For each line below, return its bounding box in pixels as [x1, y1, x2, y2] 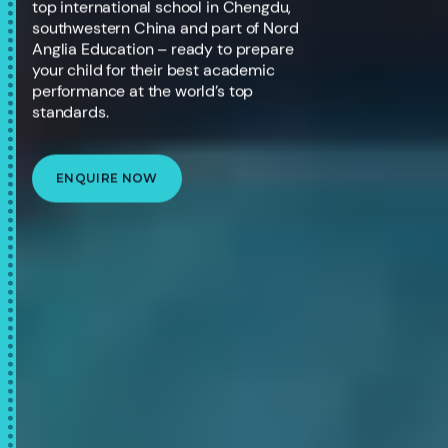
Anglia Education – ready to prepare [32, 38, 294, 59]
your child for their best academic [32, 59, 275, 80]
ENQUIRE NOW [56, 170, 158, 185]
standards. [32, 101, 109, 122]
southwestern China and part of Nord [32, 17, 299, 38]
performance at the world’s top [32, 80, 254, 101]
